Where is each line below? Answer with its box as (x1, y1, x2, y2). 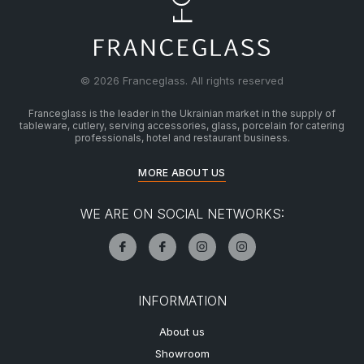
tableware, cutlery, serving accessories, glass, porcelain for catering (19, 119, 344, 132)
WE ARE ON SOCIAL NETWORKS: (80, 205, 284, 222)
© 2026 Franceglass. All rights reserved (80, 73, 284, 87)
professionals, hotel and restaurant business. (74, 131, 290, 144)
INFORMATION (137, 292, 227, 309)
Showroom (154, 346, 210, 360)
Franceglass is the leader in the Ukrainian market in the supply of (28, 106, 336, 119)
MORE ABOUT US (138, 166, 226, 179)
